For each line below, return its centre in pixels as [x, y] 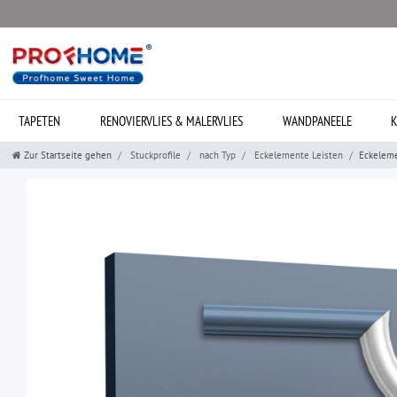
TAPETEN [40, 121]
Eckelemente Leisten [297, 155]
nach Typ [216, 155]
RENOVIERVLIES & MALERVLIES [171, 121]
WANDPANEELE [317, 121]
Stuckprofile [154, 155]
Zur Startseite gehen [68, 155]
